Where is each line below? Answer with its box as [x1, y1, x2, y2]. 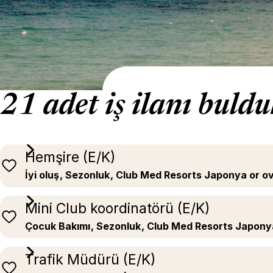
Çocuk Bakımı [25, 220, 90, 232]
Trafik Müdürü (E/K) [25, 251, 156, 268]
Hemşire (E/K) [25, 149, 116, 166]
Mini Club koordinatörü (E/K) [25, 200, 210, 217]
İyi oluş [25, 169, 59, 181]
